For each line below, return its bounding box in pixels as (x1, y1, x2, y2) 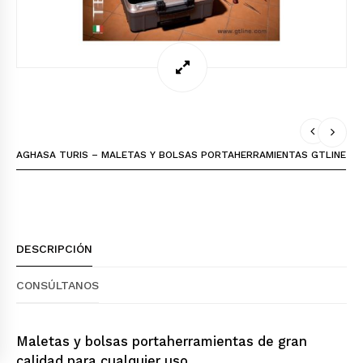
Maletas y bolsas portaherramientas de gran (16, 333, 307, 349)
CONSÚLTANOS (16, 278, 99, 292)
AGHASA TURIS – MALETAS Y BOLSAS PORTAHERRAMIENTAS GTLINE (16, 148, 346, 160)
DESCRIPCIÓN (16, 242, 92, 256)
